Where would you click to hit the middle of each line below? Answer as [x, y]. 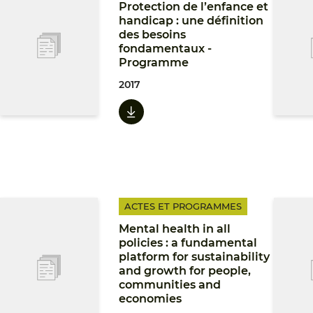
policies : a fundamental [188, 243]
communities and [170, 285]
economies [150, 299]
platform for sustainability [194, 257]
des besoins [152, 35]
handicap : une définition [191, 21]
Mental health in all [175, 229]
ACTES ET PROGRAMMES [183, 206]
